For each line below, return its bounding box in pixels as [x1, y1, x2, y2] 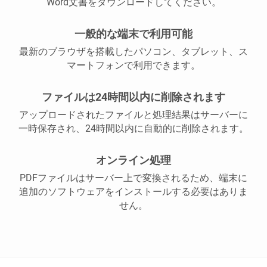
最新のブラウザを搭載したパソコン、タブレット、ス [19, 46, 248, 57]
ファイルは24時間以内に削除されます [42, 91, 225, 103]
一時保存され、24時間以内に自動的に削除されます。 [18, 123, 249, 134]
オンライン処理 [96, 154, 171, 166]
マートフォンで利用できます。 [67, 60, 200, 71]
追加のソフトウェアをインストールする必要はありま [19, 186, 248, 197]
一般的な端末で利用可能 [74, 27, 193, 40]
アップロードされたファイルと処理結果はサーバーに [19, 109, 248, 120]
